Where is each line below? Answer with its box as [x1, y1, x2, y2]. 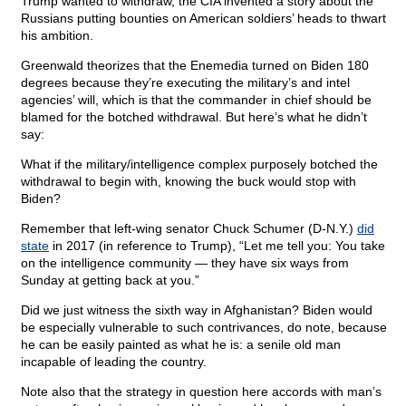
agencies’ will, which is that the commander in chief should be [21, 92, 372, 108]
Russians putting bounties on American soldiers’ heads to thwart [21, 11, 386, 26]
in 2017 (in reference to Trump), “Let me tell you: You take [49, 238, 385, 254]
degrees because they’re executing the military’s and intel [21, 75, 350, 91]
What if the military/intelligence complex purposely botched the [21, 157, 378, 172]
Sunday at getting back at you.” [21, 273, 199, 288]
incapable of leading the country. [21, 354, 207, 370]
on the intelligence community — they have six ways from [21, 256, 349, 271]
